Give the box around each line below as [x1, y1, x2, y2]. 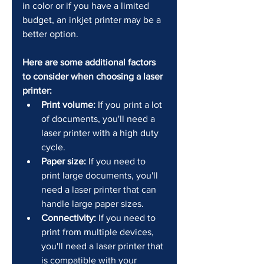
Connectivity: [41, 213, 96, 223]
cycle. [41, 142, 65, 153]
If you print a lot [95, 100, 164, 110]
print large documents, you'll [41, 170, 160, 181]
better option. [22, 29, 78, 39]
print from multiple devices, [41, 227, 156, 237]
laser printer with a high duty [41, 128, 161, 138]
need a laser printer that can [41, 184, 159, 195]
